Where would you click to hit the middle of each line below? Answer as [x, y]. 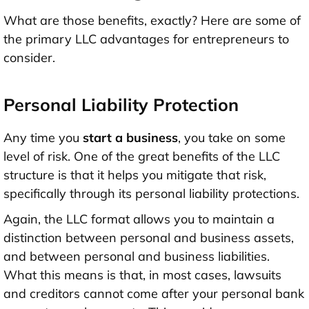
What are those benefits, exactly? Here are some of [152, 20]
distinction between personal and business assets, [149, 237]
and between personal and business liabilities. [137, 256]
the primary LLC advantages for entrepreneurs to [146, 39]
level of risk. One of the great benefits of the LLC [142, 156]
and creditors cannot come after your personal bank [154, 293]
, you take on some [232, 137]
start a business [130, 137]
